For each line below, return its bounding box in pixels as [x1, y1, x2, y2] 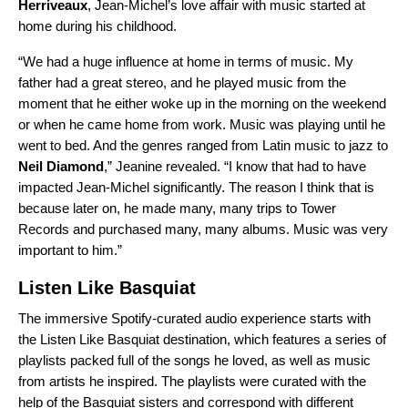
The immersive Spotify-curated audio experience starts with [18, 311, 371, 327]
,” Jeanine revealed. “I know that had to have [104, 158, 366, 175]
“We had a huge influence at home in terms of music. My [18, 54, 353, 70]
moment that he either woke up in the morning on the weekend [18, 96, 386, 112]
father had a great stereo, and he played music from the [18, 75, 346, 91]
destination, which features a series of [159, 331, 386, 348]
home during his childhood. [18, 18, 177, 35]
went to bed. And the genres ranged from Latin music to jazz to [18, 138, 388, 154]
